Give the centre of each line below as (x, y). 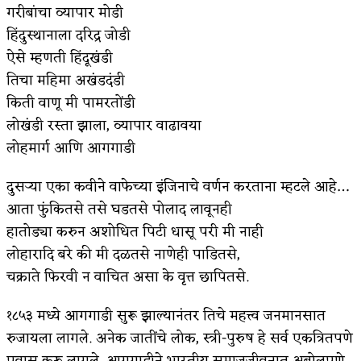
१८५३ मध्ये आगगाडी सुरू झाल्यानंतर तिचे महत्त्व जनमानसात (166, 316)
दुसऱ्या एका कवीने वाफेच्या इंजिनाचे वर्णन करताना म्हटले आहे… (178, 187)
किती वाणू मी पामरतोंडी (71, 104)
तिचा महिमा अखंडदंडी (66, 81)
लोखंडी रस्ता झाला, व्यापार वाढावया (104, 126)
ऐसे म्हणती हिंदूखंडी (60, 58)
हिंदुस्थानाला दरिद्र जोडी (68, 36)
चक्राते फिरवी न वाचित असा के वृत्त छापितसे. (128, 278)
